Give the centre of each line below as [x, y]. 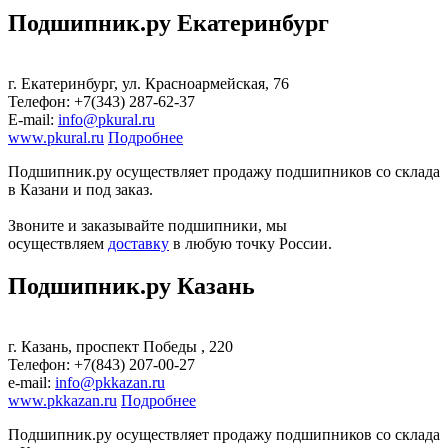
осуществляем [58, 244]
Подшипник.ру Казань [131, 286]
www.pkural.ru [56, 138]
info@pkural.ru [106, 120]
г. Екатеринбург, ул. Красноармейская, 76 [148, 84]
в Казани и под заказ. [80, 190]
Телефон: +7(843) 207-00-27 [101, 365]
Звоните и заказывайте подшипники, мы [147, 226]
